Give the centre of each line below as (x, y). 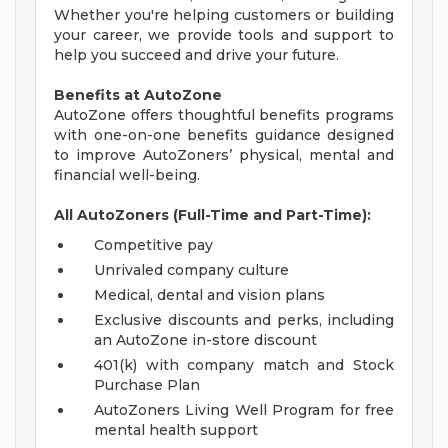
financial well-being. (127, 175)
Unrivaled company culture (191, 270)
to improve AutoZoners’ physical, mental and (224, 155)
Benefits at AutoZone (138, 95)
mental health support (176, 430)
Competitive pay (153, 245)
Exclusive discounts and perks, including (244, 320)
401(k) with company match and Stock (244, 365)
